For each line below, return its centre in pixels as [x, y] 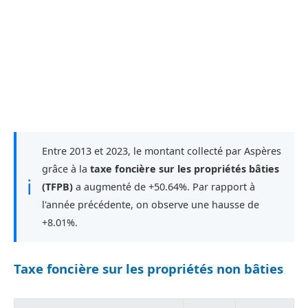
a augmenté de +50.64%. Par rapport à [164, 186]
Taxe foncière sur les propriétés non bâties [148, 268]
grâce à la [66, 168]
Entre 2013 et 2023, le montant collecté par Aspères [162, 151]
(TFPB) [57, 186]
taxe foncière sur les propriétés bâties [185, 168]
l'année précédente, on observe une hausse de [151, 204]
